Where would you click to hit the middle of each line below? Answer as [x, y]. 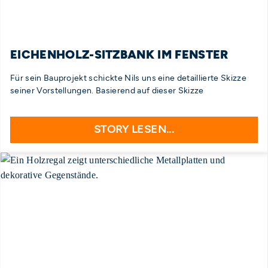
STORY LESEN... [134, 129]
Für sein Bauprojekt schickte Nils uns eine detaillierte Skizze [128, 77]
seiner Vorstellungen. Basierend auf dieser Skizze [107, 90]
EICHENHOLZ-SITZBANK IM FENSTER [119, 54]
